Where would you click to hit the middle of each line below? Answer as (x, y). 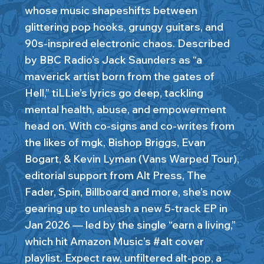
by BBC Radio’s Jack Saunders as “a (113, 60)
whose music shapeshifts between (111, 11)
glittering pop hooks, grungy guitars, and (124, 27)
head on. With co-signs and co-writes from (129, 126)
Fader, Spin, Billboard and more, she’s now (128, 192)
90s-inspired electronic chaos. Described (127, 44)
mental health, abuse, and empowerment (125, 110)
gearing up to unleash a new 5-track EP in (126, 209)
